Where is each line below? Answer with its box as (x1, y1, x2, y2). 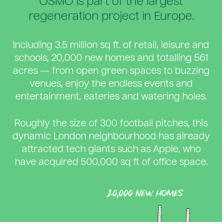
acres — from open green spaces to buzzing (12, 67, 210, 76)
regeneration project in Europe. (28, 11, 194, 23)
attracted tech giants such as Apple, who (21, 145, 201, 155)
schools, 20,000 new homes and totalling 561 (14, 54, 208, 63)
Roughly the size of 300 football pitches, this (14, 119, 208, 129)
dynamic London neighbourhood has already (12, 132, 210, 142)
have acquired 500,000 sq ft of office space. (14, 158, 208, 167)
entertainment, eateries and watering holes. (15, 93, 207, 102)
